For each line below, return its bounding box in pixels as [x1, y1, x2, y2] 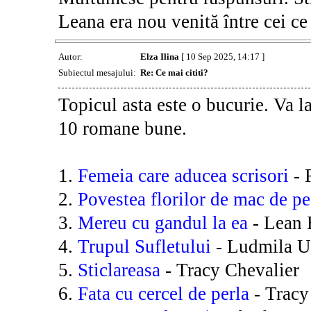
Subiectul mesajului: [58, 67, 138, 78]
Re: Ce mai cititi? [140, 67, 208, 78]
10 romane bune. [58, 118, 187, 140]
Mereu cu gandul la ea [77, 212, 248, 234]
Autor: [58, 51, 85, 62]
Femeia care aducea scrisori [77, 165, 289, 187]
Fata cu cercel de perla [77, 283, 249, 305]
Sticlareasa [77, 260, 160, 281]
